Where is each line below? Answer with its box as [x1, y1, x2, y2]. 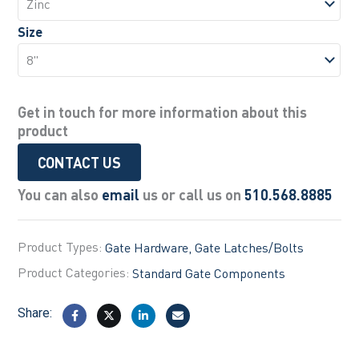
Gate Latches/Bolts [195, 238, 305, 256]
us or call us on [139, 184, 245, 204]
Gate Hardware [105, 238, 189, 256]
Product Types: [18, 237, 103, 255]
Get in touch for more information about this [18, 102, 308, 121]
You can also [18, 184, 103, 204]
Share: [18, 305, 53, 321]
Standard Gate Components [132, 264, 286, 282]
